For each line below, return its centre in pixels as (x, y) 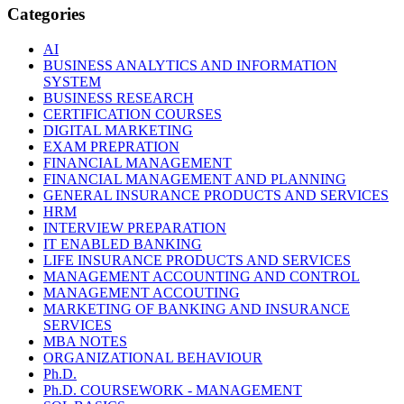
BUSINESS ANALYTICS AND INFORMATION (190, 65)
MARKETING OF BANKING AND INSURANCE (197, 308)
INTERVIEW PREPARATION (135, 227)
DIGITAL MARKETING (118, 130)
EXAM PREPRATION (111, 146)
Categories (46, 14)
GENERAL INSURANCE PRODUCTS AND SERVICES (216, 195)
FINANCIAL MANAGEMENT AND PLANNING (195, 179)
